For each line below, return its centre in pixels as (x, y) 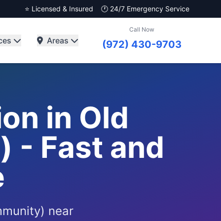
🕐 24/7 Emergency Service (145, 9)
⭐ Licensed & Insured (59, 9)
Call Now (142, 29)
